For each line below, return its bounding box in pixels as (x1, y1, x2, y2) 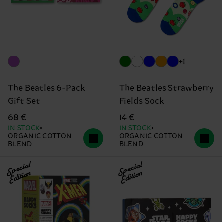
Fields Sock (119, 96, 164, 106)
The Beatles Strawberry (119, 83, 214, 93)
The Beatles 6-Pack (8, 83, 85, 93)
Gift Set (8, 96, 40, 106)
